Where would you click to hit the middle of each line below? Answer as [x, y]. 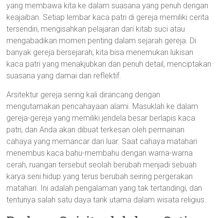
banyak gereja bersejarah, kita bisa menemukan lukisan [100, 52]
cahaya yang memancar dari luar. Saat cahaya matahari [102, 141]
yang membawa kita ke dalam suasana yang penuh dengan [108, 6]
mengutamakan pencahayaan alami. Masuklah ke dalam [102, 106]
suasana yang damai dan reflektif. [64, 76]
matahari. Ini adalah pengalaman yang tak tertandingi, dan [104, 188]
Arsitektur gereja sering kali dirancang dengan [83, 95]
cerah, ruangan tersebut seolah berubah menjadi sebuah [102, 165]
